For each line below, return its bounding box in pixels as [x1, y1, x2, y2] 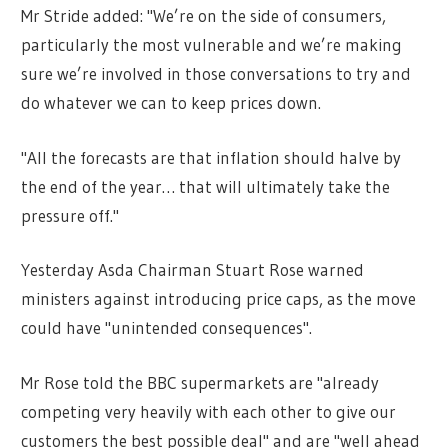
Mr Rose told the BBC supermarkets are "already [21, 371, 380, 393]
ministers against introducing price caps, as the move [21, 288, 417, 310]
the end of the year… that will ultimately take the [21, 175, 391, 197]
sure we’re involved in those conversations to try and [21, 63, 412, 85]
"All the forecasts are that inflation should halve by [21, 146, 402, 168]
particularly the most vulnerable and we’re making [21, 34, 403, 56]
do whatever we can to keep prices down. [21, 92, 322, 114]
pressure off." [21, 204, 120, 226]
